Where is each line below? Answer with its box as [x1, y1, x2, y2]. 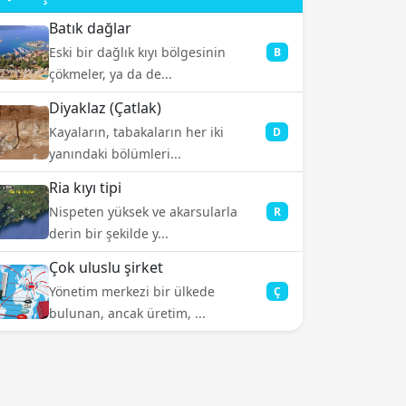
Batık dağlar [49, 18, 131, 38]
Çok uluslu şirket [49, 257, 163, 277]
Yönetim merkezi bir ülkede [49, 283, 215, 300]
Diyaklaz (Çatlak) [49, 98, 161, 118]
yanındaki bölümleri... [49, 145, 181, 162]
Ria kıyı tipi [49, 178, 121, 198]
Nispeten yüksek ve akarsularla [49, 203, 237, 220]
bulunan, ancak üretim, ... [49, 304, 206, 322]
